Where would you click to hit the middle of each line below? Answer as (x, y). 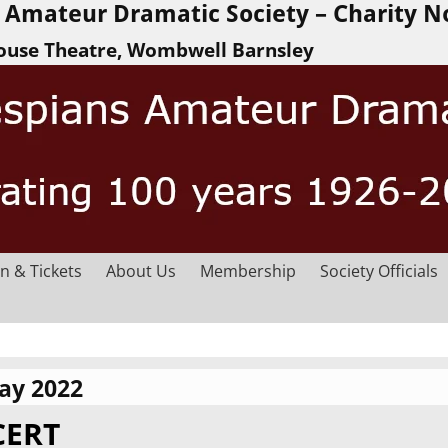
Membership (248, 270)
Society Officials (379, 270)
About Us (141, 270)
